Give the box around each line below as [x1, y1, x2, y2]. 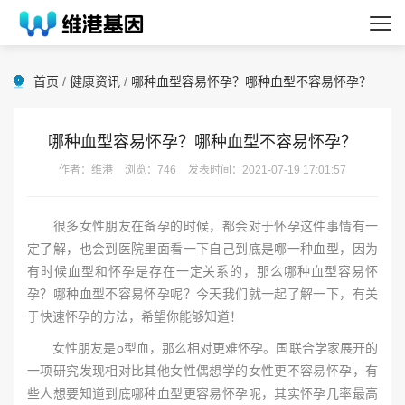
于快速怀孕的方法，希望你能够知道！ [27, 309, 242, 324]
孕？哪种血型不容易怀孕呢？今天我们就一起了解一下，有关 [27, 287, 378, 301]
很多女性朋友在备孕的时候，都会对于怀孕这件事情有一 [27, 219, 378, 233]
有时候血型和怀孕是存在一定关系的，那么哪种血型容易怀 [27, 264, 378, 278]
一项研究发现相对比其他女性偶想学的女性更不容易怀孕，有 [27, 363, 378, 378]
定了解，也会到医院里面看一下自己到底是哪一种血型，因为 [27, 241, 378, 256]
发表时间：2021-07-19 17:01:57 [185, 164, 346, 176]
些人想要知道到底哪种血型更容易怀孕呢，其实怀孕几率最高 [27, 386, 378, 400]
